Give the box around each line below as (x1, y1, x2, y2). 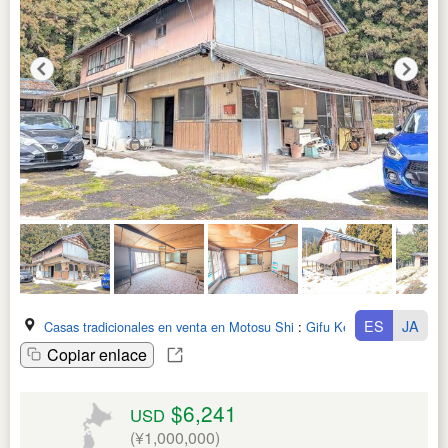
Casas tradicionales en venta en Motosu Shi (44, 316, 294, 336)
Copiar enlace (47, 342, 147, 366)
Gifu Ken (306, 316, 357, 336)
